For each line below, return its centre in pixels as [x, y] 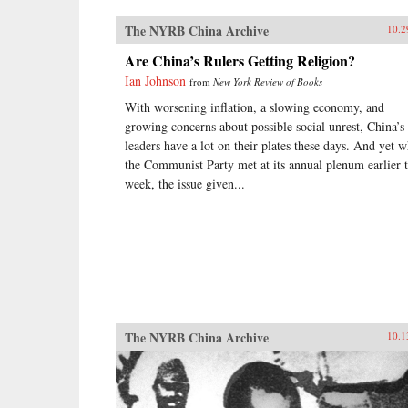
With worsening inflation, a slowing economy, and [255, 107]
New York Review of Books [268, 82]
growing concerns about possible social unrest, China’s [265, 126]
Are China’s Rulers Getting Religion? [240, 61]
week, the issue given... [185, 184]
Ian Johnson [155, 81]
